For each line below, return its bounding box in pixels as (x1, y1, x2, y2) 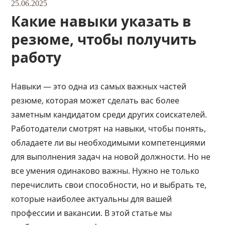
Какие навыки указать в (11, 12, 192, 31)
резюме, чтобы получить (11, 30, 197, 49)
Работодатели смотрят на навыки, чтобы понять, (11, 123, 206, 134)
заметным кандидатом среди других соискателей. (11, 109, 207, 120)
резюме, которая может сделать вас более (11, 95, 180, 106)
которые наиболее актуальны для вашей (11, 193, 172, 204)
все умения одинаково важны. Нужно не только (11, 165, 200, 176)
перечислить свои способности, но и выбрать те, (11, 179, 207, 190)
